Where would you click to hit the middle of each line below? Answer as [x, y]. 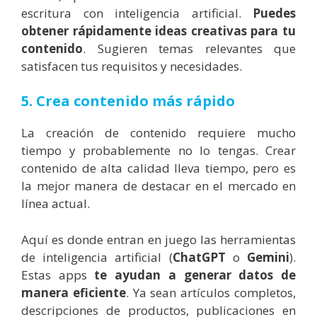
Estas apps [58, 275]
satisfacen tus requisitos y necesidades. [132, 66]
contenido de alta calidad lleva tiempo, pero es [158, 168]
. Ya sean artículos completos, [211, 292]
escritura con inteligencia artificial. [137, 13]
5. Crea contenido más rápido [128, 101]
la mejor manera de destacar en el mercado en [158, 186]
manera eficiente [74, 292]
